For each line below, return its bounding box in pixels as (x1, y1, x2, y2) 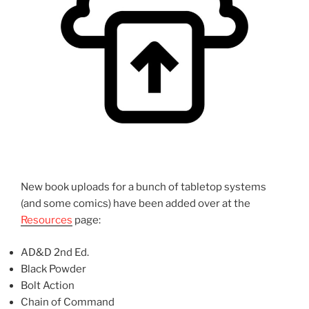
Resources (21, 214, 72, 227)
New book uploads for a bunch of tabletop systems (21, 181, 266, 194)
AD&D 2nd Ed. (21, 246, 89, 259)
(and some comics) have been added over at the (21, 197, 250, 210)
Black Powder (21, 262, 86, 275)
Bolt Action (21, 279, 74, 292)
